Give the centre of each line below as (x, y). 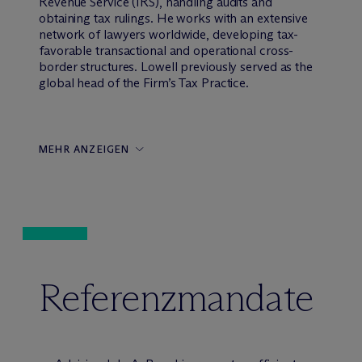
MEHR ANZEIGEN (84, 149)
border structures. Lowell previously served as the (176, 67)
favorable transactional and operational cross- (166, 51)
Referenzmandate (176, 298)
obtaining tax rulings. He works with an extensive (174, 18)
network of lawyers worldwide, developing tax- (168, 34)
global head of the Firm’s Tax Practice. (144, 83)
